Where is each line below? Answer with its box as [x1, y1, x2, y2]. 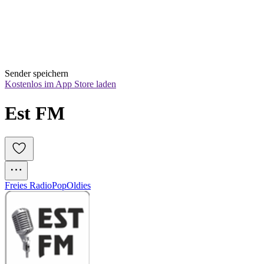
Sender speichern [5, 68, 68, 79]
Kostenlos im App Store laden [5, 79, 116, 90]
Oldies [67, 180, 91, 191]
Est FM [5, 102, 65, 124]
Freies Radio [5, 180, 52, 191]
